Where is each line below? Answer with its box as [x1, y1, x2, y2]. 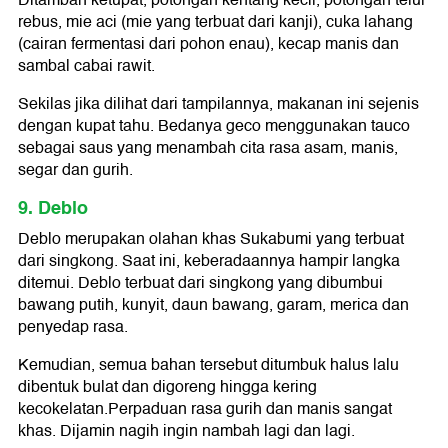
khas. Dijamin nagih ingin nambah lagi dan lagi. [18, 417, 355, 444]
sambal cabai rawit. [18, 52, 155, 79]
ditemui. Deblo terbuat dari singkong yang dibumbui [18, 269, 383, 296]
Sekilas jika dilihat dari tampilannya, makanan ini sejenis [18, 90, 419, 117]
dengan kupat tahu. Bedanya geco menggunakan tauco [18, 112, 410, 139]
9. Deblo [18, 192, 88, 223]
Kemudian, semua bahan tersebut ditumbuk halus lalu [18, 351, 399, 378]
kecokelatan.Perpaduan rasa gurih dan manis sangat [18, 395, 392, 422]
